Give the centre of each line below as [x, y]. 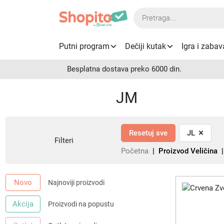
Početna [134, 151]
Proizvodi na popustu [81, 204]
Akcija [23, 204]
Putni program [84, 46]
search [145, 24]
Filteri [64, 140]
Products [149, 13]
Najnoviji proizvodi [76, 182]
